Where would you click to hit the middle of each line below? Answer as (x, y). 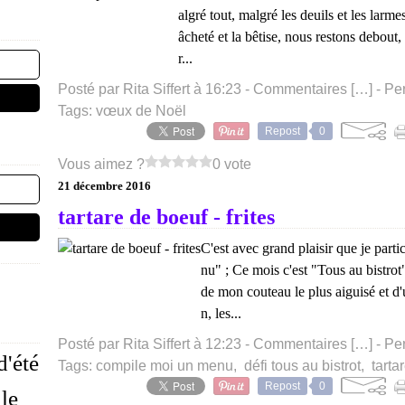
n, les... (221, 313)
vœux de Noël (141, 111)
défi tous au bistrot (302, 366)
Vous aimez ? (101, 164)
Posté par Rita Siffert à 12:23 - (155, 344)
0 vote (232, 164)
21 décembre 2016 (104, 186)
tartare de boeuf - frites (166, 217)
